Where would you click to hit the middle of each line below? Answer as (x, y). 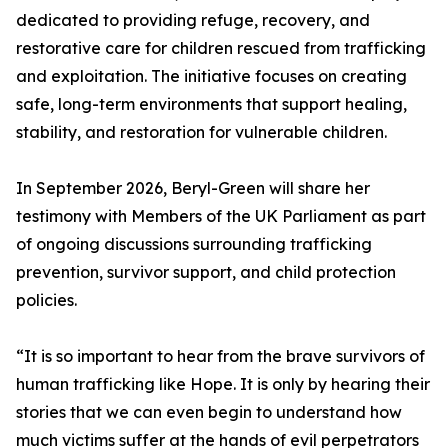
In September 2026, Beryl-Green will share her (193, 188)
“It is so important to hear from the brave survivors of (220, 356)
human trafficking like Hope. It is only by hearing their (223, 384)
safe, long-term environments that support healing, (211, 104)
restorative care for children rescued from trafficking (221, 48)
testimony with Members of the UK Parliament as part (221, 216)
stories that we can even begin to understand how (209, 412)
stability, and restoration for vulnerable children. (201, 132)
